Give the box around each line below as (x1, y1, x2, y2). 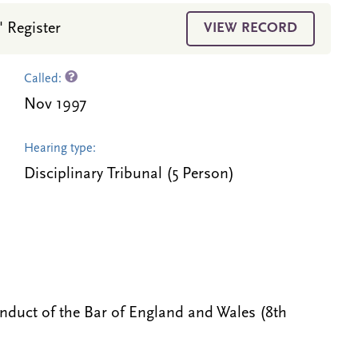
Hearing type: (23, 142, 96, 155)
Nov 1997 (23, 97, 86, 113)
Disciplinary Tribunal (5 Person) (23, 166, 234, 182)
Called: (23, 73, 65, 86)
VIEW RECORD (204, 21, 297, 36)
